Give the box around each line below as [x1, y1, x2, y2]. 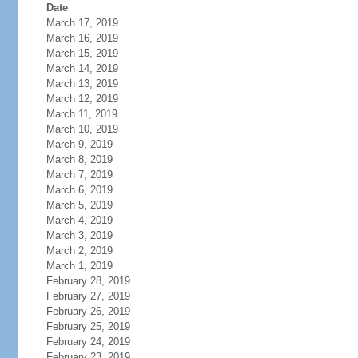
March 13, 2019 [46, 78, 118, 89]
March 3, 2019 [46, 229, 113, 241]
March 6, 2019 [46, 184, 113, 196]
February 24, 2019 [46, 336, 130, 348]
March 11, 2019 [46, 108, 117, 120]
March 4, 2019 [46, 214, 113, 226]
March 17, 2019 [46, 17, 118, 29]
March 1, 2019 [46, 260, 113, 272]
